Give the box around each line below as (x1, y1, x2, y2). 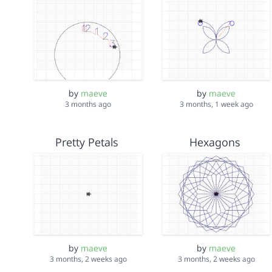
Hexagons (189, 135, 240, 150)
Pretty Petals (55, 135, 118, 150)
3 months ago (65, 99, 112, 110)
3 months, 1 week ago (179, 99, 253, 110)
